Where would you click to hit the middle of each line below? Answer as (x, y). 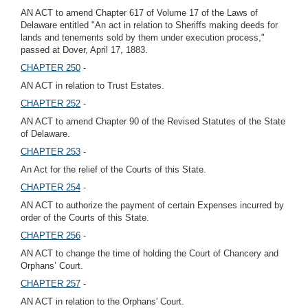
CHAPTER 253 (51, 152)
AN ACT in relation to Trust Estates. (92, 86)
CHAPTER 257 (51, 284)
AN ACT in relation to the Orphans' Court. (102, 301)
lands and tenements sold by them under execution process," (143, 37)
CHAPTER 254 (51, 187)
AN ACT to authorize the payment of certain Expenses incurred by (152, 205)
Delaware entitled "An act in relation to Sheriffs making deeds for (149, 25)
